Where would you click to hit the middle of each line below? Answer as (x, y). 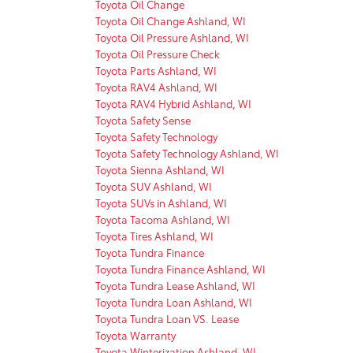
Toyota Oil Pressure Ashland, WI (172, 37)
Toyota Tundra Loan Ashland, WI (174, 301)
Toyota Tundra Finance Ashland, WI (180, 268)
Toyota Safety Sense (143, 119)
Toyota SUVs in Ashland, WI (161, 202)
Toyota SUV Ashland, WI (154, 186)
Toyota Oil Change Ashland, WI (171, 20)
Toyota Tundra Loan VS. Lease (167, 318)
